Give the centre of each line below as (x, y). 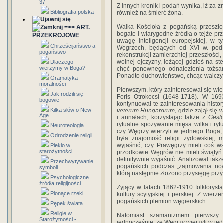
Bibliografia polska (72, 12)
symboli (49, 167)
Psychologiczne (69, 177)
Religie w (61, 213)
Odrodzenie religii (71, 135)
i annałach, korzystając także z (163, 117)
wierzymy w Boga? (62, 68)
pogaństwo (53, 52)
